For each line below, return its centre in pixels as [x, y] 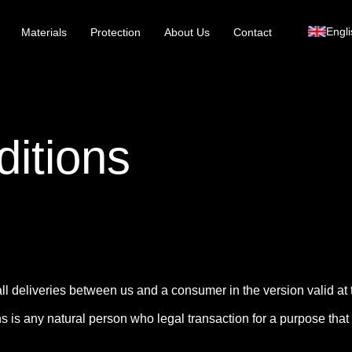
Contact [253, 33]
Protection [115, 33]
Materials [44, 33]
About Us [187, 33]
